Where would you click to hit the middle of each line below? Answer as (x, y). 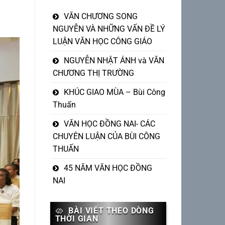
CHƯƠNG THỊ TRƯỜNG (93, 73)
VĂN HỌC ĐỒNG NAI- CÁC (109, 124)
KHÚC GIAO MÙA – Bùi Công (114, 92)
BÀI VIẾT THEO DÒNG (111, 211)
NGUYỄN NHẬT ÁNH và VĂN (114, 61)
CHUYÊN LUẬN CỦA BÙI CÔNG (106, 137)
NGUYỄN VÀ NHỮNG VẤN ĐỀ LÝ (109, 29)
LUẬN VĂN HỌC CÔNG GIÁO (102, 42)
